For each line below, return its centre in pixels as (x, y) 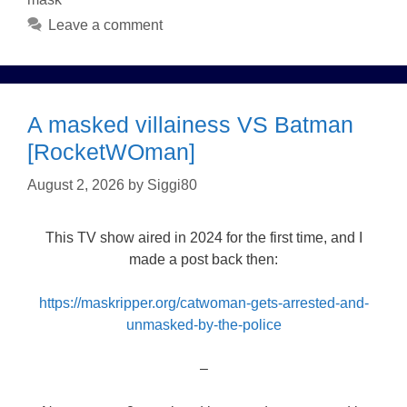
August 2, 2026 (76, 185)
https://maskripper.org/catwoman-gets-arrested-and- (203, 303)
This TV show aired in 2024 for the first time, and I (203, 238)
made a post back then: (203, 260)
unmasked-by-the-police (203, 325)
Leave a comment (105, 25)
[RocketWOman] (111, 152)
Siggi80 (172, 185)
